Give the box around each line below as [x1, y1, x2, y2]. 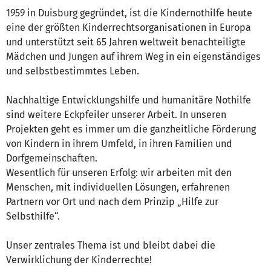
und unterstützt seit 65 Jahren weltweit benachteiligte [6, 36, 246, 48]
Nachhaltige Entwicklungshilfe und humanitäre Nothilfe [6, 94, 251, 106]
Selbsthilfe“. [6, 211, 60, 223]
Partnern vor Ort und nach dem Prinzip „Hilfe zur [6, 196, 218, 208]
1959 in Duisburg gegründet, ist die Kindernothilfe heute [6, 7, 252, 19]
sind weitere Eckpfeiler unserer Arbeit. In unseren [6, 109, 226, 121]
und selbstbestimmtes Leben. [6, 65, 139, 77]
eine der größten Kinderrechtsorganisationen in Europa [6, 22, 251, 34]
